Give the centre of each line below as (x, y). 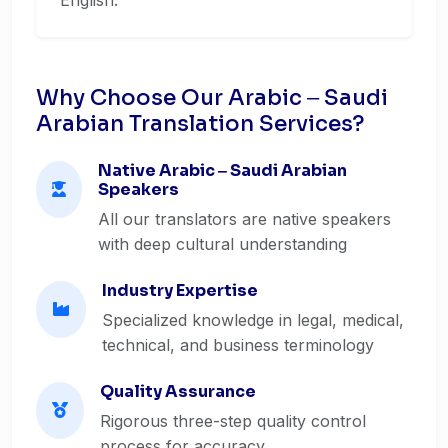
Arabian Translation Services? (200, 123)
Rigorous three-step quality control (233, 421)
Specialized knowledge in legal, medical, (253, 320)
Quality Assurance (178, 391)
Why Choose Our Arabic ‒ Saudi (212, 97)
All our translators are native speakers (244, 219)
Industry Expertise (180, 290)
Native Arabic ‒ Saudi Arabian (222, 170)
